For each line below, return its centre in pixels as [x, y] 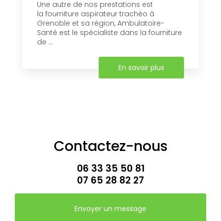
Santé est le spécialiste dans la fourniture [110, 32]
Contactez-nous [110, 146]
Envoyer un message [110, 208]
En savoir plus [141, 67]
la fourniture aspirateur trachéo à [96, 14]
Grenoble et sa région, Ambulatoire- [101, 23]
